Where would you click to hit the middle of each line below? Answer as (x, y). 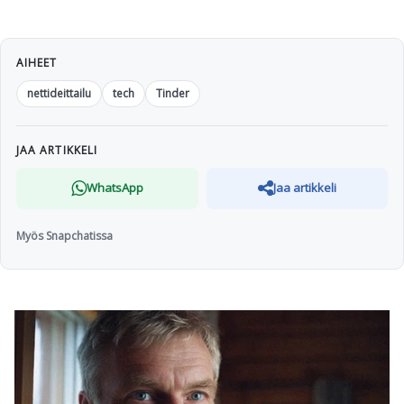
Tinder (173, 93)
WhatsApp (115, 188)
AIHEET (37, 62)
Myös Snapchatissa (64, 236)
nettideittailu (59, 93)
